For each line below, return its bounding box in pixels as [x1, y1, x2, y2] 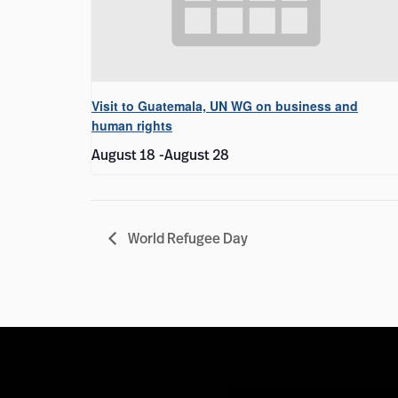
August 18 [92, 144, 155, 164]
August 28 [164, 144, 229, 164]
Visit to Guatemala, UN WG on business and [92, 96, 358, 115]
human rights [92, 115, 172, 134]
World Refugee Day [125, 227, 248, 248]
